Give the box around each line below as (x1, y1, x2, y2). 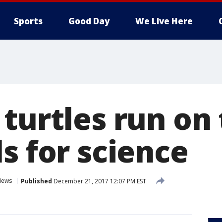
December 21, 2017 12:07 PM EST (52, 176, 146, 185)
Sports (14, 15, 43, 27)
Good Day (68, 15, 110, 27)
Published (21, 176, 52, 185)
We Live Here (135, 15, 193, 27)
